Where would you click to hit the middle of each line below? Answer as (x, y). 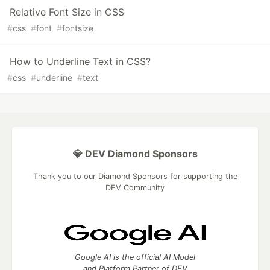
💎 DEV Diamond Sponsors (135, 154)
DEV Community (135, 188)
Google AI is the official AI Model (135, 257)
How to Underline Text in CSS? (80, 62)
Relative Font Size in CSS (67, 12)
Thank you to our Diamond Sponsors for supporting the (135, 177)
